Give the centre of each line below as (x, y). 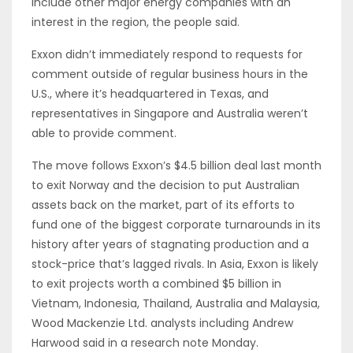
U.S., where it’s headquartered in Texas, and (150, 93)
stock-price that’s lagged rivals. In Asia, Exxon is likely (175, 264)
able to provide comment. (104, 133)
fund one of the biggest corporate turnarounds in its (176, 224)
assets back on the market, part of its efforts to (163, 204)
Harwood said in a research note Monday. (145, 342)
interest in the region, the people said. (136, 22)
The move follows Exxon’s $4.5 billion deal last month (176, 165)
